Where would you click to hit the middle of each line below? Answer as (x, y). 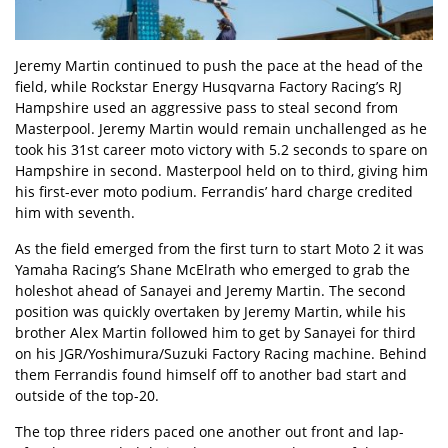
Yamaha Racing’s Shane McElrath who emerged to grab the (212, 269)
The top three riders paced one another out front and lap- (209, 431)
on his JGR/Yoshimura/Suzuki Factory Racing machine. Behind (221, 353)
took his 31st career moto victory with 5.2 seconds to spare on (221, 149)
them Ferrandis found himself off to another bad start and (211, 374)
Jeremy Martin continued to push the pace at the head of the (219, 65)
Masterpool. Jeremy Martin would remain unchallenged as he (221, 128)
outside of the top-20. (87, 395)
